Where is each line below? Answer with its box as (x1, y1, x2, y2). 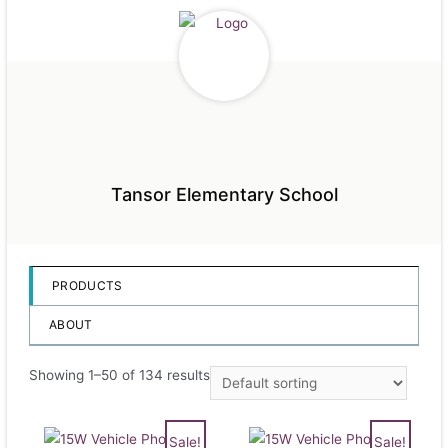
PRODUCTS (52, 277, 123, 293)
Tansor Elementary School (110, 183, 338, 205)
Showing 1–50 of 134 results (29, 366, 211, 383)
